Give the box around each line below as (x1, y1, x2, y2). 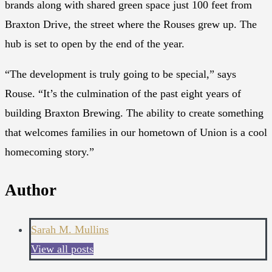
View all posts (31, 243, 93, 256)
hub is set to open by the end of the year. (5, 38, 185, 50)
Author (5, 180, 56, 199)
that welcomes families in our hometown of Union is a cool (5, 126, 267, 139)
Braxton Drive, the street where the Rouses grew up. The (5, 18, 257, 31)
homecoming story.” (5, 146, 94, 158)
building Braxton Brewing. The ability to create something (5, 107, 263, 120)
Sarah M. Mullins (31, 223, 109, 236)
